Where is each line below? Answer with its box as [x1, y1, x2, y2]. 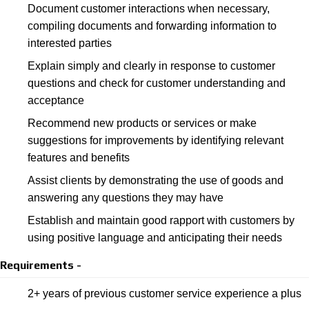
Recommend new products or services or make [28, 117, 257, 129]
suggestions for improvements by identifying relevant [28, 134, 283, 146]
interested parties [28, 37, 112, 49]
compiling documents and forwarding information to [28, 20, 277, 32]
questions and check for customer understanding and [28, 77, 286, 89]
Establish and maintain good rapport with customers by [28, 215, 295, 226]
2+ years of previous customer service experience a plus [28, 288, 301, 299]
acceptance [28, 94, 84, 106]
